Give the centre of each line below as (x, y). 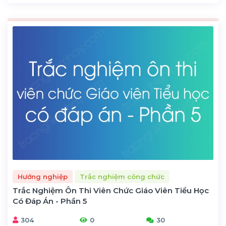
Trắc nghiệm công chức (122, 176)
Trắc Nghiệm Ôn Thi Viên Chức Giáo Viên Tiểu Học (111, 191)
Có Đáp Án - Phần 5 (50, 201)
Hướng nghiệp (43, 176)
